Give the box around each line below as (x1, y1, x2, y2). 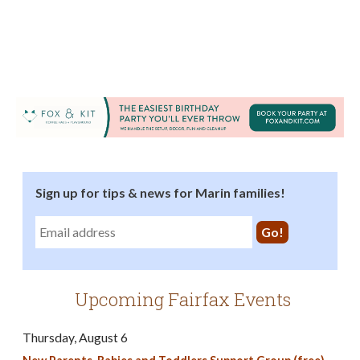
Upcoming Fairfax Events (75, 287, 292, 311)
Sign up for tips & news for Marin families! (35, 185, 285, 201)
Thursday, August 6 (22, 329, 128, 345)
